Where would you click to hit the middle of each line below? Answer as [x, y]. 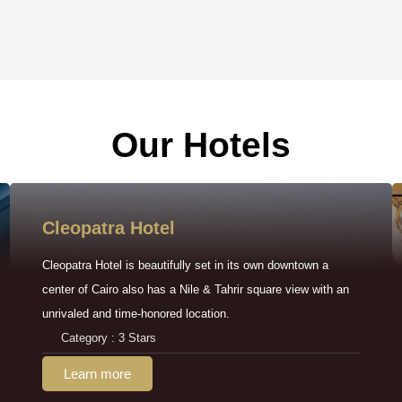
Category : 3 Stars [108, 337]
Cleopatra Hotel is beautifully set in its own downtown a [185, 265]
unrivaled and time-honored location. [135, 313]
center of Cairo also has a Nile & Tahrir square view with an [195, 289]
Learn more [97, 373]
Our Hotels [201, 144]
